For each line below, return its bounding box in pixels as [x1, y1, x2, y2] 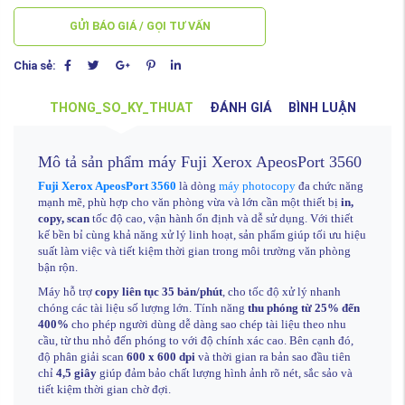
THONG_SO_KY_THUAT [49, 100, 193, 117]
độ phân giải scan [38, 350, 127, 363]
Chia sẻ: [14, 59, 56, 73]
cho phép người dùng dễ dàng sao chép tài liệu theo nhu [69, 317, 346, 331]
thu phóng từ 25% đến [248, 301, 360, 315]
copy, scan [38, 212, 89, 225]
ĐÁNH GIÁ [209, 100, 272, 117]
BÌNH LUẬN [287, 100, 356, 117]
